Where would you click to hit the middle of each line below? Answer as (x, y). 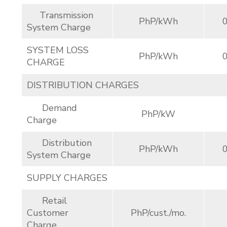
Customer (48, 213)
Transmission (60, 15)
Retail (47, 201)
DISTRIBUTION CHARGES (83, 85)
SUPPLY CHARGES (67, 178)
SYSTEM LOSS (58, 50)
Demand (52, 108)
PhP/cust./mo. (158, 213)
